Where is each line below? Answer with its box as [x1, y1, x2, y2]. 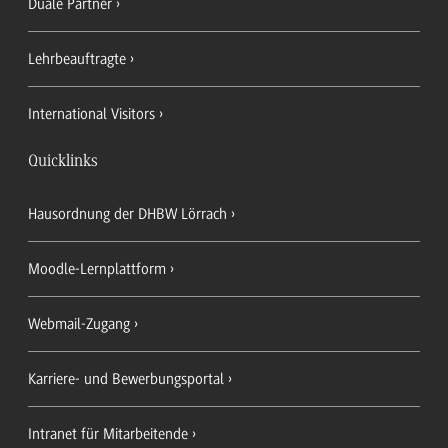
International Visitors [28, 104, 155, 123]
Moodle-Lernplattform [28, 259, 166, 278]
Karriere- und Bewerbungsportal [28, 369, 224, 388]
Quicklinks [28, 153, 98, 171]
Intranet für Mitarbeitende [28, 424, 188, 443]
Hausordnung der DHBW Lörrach [28, 204, 227, 223]
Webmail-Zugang [28, 314, 130, 333]
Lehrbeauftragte [28, 49, 126, 68]
